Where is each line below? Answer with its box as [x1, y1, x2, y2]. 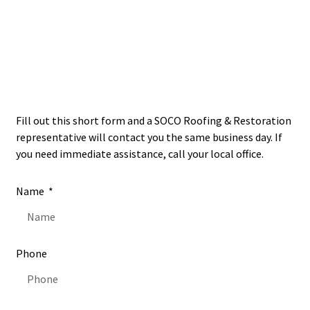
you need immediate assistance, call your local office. [16, 146, 264, 161]
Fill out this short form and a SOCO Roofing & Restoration [16, 113, 291, 127]
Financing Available [98, 15, 212, 33]
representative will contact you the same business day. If [16, 129, 282, 144]
